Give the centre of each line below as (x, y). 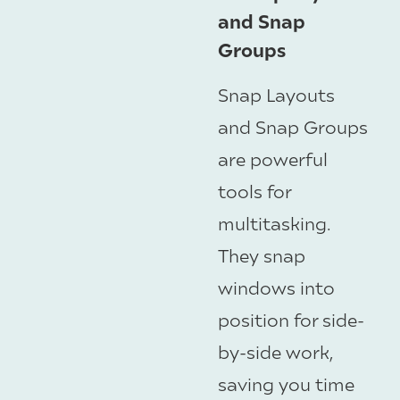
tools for (254, 191)
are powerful (273, 159)
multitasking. (275, 223)
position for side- (291, 320)
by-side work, (275, 352)
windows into (276, 287)
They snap (262, 255)
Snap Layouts (276, 95)
